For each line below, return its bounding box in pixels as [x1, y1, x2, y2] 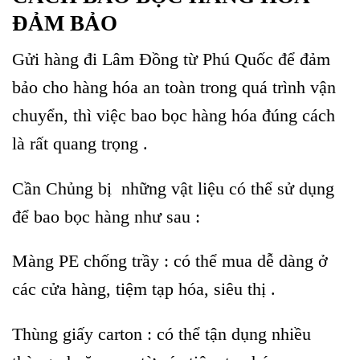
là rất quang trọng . [12, 133, 148, 153]
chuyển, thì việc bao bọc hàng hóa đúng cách [12, 104, 335, 125]
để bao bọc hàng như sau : [12, 206, 205, 227]
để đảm [278, 48, 330, 69]
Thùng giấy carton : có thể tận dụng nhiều [12, 324, 311, 345]
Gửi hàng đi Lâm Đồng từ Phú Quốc [12, 48, 278, 69]
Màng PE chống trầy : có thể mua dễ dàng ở [12, 251, 328, 272]
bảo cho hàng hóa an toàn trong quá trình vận [12, 76, 336, 97]
